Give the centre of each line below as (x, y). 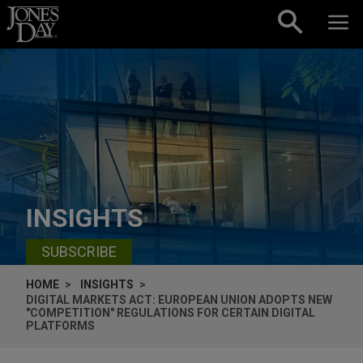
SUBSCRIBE (79, 252)
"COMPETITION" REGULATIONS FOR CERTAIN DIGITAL (171, 312)
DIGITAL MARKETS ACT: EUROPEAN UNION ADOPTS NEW (179, 299)
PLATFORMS (60, 325)
